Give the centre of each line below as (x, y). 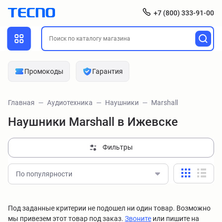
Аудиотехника (70, 103)
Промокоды (44, 71)
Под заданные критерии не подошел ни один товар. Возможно (109, 208)
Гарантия (108, 71)
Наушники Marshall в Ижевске (93, 122)
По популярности (44, 174)
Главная (21, 103)
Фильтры (118, 147)
